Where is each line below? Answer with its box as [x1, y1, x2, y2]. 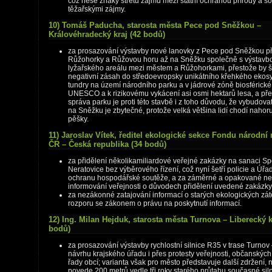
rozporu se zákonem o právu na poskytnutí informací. [68, 199, 242, 208]
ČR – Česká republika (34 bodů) [49, 140, 166, 149]
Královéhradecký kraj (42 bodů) [49, 30, 165, 39]
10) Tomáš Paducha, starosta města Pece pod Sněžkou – [49, 21, 261, 30]
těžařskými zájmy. [68, 5, 126, 13]
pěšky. [68, 115, 89, 123]
